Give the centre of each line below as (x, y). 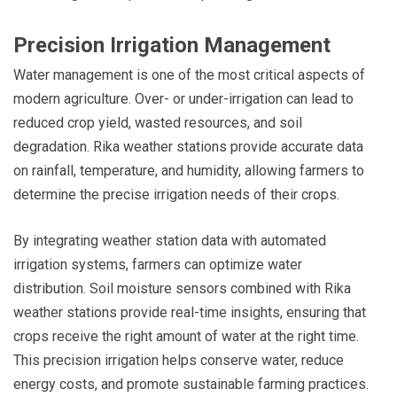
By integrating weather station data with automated (170, 240)
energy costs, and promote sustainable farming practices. (191, 384)
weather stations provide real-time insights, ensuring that (190, 312)
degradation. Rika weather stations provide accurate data (188, 146)
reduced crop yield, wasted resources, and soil (158, 122)
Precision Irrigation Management (172, 45)
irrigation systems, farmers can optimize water (158, 264)
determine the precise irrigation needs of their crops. (176, 194)
